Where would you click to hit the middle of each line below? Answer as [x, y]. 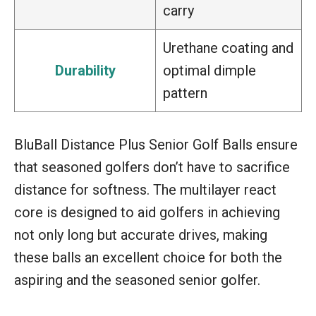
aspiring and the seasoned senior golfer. [137, 280]
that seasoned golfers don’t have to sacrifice [152, 167]
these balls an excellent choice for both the [148, 257]
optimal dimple [209, 70]
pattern [185, 93]
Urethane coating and [228, 48]
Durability [85, 70]
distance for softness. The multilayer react [145, 189]
